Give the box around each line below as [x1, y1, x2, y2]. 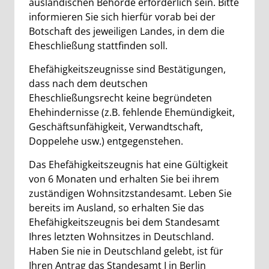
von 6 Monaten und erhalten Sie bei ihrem [29, 172, 219, 186]
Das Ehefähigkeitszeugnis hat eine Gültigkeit [29, 158, 228, 171]
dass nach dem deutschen [29, 77, 148, 90]
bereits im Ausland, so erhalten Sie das [29, 201, 204, 214]
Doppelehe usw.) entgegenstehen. [29, 134, 183, 148]
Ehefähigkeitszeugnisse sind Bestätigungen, [29, 62, 226, 76]
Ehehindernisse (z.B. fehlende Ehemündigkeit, [29, 106, 235, 119]
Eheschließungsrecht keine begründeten [29, 91, 212, 104]
